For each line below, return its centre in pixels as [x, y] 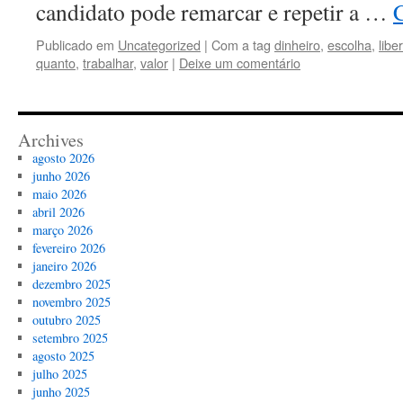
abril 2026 [58, 212]
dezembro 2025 [71, 284]
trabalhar [108, 63]
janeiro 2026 [64, 266]
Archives [51, 140]
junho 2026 [61, 176]
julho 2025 [59, 374]
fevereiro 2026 [68, 248]
